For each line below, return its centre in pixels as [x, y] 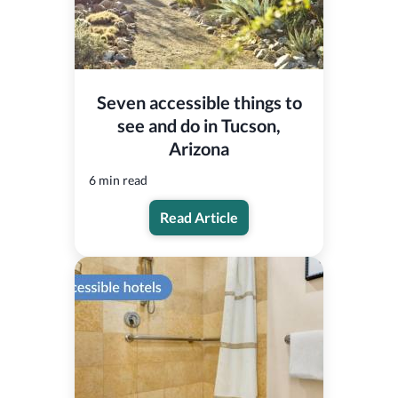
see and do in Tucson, [199, 125]
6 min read [118, 179]
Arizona [199, 148]
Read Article [199, 217]
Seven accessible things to [199, 102]
